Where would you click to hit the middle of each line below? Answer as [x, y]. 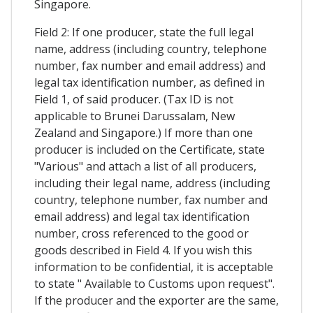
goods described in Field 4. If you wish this [143, 250]
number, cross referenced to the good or [141, 233]
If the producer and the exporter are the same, [156, 300]
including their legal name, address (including [152, 183]
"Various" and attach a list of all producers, [145, 166]
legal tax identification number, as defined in [150, 82]
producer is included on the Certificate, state [150, 149]
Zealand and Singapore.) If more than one [144, 132]
